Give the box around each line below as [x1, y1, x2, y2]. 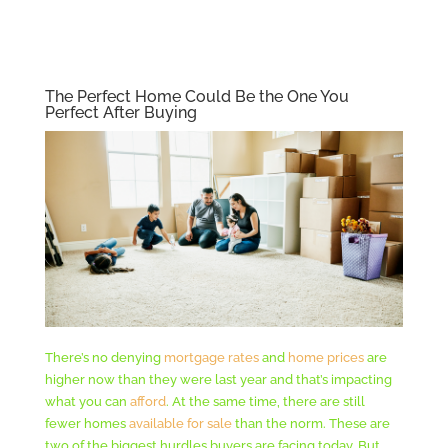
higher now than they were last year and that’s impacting [44, 371, 392, 387]
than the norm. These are [231, 415, 390, 431]
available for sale [128, 415, 232, 431]
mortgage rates [163, 349, 262, 365]
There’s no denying [44, 349, 164, 365]
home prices [287, 349, 364, 365]
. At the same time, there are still [165, 393, 365, 409]
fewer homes [44, 415, 129, 431]
